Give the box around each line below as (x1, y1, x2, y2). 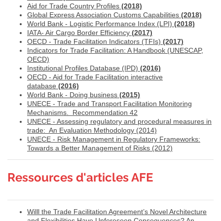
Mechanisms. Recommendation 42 (27, 108, 138, 116)
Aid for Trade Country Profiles (27, 1, 121, 10)
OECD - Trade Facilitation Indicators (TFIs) (27, 37, 163, 45)
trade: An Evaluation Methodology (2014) (27, 126, 157, 134)
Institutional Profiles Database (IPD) (27, 64, 140, 72)
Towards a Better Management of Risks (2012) (27, 144, 173, 152)
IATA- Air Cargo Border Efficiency (27, 28, 132, 37)
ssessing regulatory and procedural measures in (61, 117, 212, 125)
